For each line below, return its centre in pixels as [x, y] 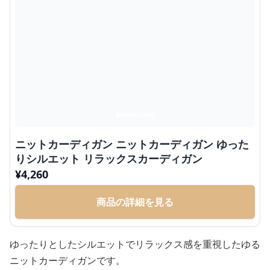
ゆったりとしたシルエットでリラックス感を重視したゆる [135, 244]
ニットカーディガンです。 [67, 260]
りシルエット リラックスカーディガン [109, 159]
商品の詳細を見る [135, 202]
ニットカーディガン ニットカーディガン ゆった [132, 144]
